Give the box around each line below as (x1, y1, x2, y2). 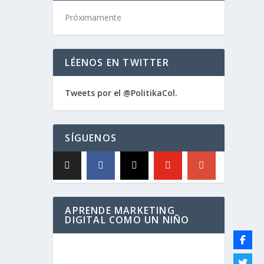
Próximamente (65, 11, 122, 23)
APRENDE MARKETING (65, 203, 175, 217)
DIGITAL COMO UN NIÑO (65, 213, 190, 226)
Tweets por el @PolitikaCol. (65, 87, 178, 98)
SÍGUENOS (65, 131, 117, 144)
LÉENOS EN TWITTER (65, 55, 169, 69)
